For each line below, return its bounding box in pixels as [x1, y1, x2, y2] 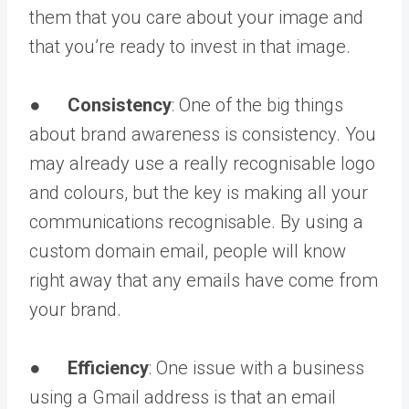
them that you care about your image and [29, 5, 363, 28]
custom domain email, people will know [29, 239, 346, 262]
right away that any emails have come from [29, 268, 378, 291]
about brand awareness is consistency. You [29, 122, 376, 145]
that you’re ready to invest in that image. [29, 35, 351, 58]
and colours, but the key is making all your [29, 181, 368, 204]
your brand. [29, 298, 121, 320]
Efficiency [68, 356, 149, 379]
